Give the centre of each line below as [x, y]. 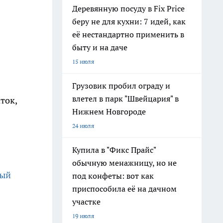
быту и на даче [100, 47]
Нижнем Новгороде [109, 111]
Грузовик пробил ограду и [121, 86]
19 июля [83, 216]
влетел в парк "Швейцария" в [125, 99]
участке [86, 202]
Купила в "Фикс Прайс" [114, 150]
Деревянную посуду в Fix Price [128, 8]
